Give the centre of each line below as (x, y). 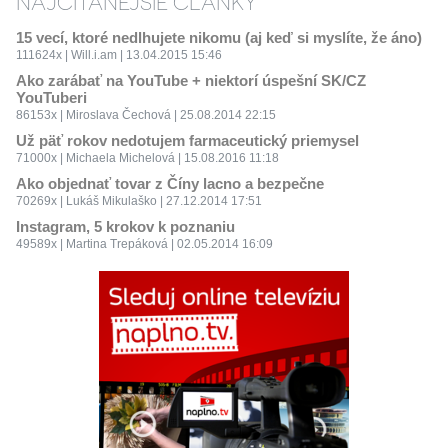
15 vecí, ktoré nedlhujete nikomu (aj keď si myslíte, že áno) (218, 37)
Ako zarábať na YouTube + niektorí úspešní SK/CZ (190, 80)
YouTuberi (51, 97)
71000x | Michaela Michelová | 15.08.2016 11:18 (147, 158)
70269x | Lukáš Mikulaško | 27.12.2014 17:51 (138, 201)
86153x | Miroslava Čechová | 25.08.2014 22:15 (145, 115)
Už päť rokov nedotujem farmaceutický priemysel (187, 140)
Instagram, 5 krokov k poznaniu (125, 226)
